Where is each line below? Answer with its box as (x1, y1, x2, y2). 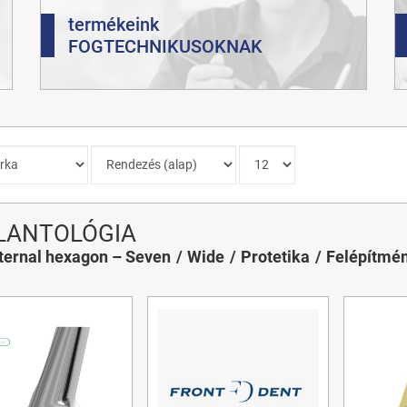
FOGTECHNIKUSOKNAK (68, 35, 263, 57)
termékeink (68, 13, 159, 35)
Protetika (240, 246, 310, 266)
